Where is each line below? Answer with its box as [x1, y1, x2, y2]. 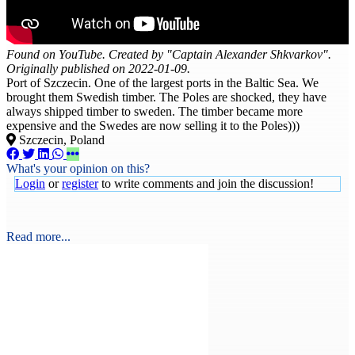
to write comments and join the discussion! [98, 176, 314, 190]
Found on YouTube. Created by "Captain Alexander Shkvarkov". [6, 47, 331, 61]
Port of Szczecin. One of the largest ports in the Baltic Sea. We [6, 75, 319, 90]
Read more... [6, 229, 71, 243]
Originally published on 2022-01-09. [6, 61, 190, 75]
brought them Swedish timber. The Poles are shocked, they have [6, 90, 326, 104]
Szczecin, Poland [16, 132, 105, 147]
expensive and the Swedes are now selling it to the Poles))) [6, 118, 300, 132]
